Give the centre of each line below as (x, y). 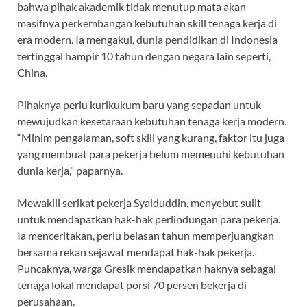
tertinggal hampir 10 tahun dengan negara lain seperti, (144, 56)
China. (32, 73)
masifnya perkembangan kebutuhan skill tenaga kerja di (147, 23)
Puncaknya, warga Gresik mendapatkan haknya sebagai (147, 269)
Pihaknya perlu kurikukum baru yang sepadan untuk (139, 105)
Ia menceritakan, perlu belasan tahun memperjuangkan (146, 236)
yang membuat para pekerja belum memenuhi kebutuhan (151, 154)
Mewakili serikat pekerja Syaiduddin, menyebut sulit (139, 203)
